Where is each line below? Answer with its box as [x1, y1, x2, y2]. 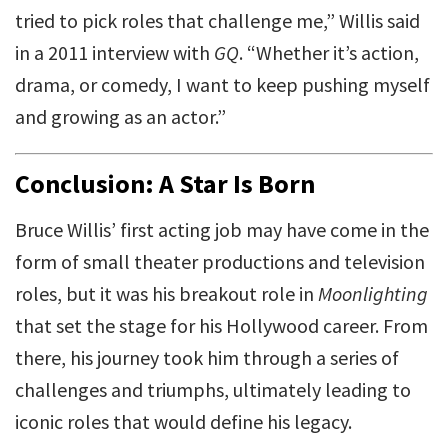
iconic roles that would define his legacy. [15, 409, 352, 434]
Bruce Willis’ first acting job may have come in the [15, 217, 429, 242]
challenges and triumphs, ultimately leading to [15, 377, 411, 402]
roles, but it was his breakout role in [15, 281, 318, 306]
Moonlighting [318, 281, 428, 306]
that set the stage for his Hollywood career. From [15, 313, 428, 338]
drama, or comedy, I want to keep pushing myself [15, 72, 430, 97]
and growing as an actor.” [15, 104, 226, 129]
